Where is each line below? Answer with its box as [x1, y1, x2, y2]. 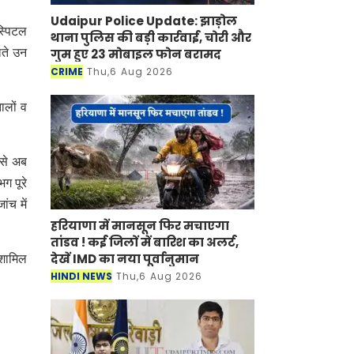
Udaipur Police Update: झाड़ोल [51, 12, 237, 29]
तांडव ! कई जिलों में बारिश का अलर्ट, [51, 234, 239, 251]
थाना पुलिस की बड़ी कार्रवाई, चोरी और [51, 28, 251, 46]
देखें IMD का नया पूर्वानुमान [51, 250, 199, 268]
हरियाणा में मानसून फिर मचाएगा [51, 217, 229, 235]
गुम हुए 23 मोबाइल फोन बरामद [51, 45, 221, 62]
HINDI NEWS [51, 269, 112, 284]
